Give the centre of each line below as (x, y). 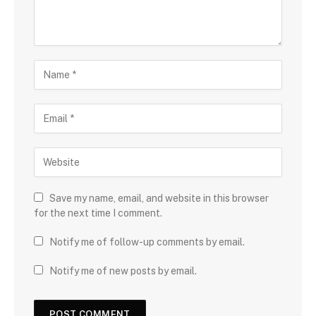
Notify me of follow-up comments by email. (147, 242)
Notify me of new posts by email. (123, 271)
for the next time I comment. (98, 213)
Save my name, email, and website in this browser (159, 198)
